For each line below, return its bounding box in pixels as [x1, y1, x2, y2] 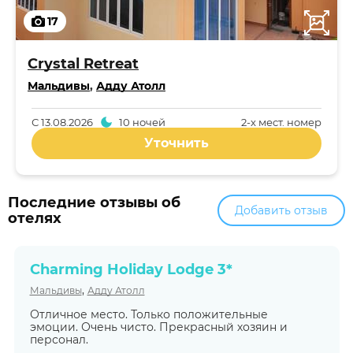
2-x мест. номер [241, 116, 321, 128]
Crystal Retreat [28, 55, 139, 72]
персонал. [29, 333, 88, 347]
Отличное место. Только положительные [29, 307, 268, 321]
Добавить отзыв [235, 203, 328, 217]
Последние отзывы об [8, 194, 180, 211]
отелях [8, 210, 61, 227]
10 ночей [118, 116, 165, 128]
